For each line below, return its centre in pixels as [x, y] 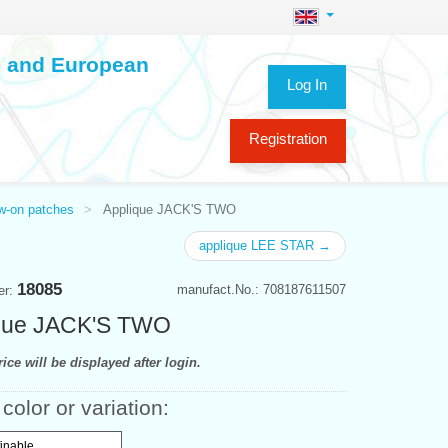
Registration [288, 138]
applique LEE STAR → [265, 245]
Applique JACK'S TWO [169, 209]
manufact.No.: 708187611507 [261, 289]
